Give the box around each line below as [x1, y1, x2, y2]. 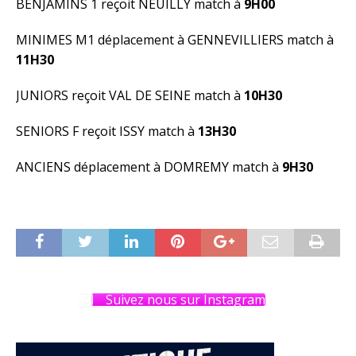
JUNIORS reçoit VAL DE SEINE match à [16, 87, 244, 104]
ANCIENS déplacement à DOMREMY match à [16, 158, 282, 176]
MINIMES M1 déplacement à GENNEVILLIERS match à [16, 31, 334, 48]
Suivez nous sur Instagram [105, 291, 265, 308]
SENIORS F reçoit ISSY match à [16, 122, 198, 140]
